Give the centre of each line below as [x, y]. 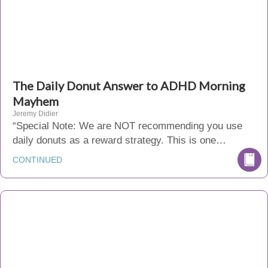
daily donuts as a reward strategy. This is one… [119, 140]
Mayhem [36, 101]
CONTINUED [37, 160]
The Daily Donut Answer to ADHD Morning [129, 86]
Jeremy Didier [35, 114]
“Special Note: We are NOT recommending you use [127, 126]
